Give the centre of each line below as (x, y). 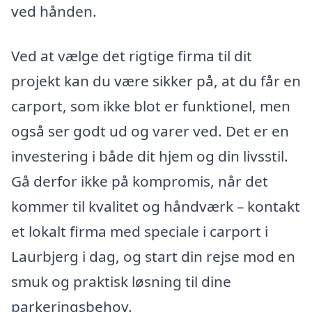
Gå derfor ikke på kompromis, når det (140, 181)
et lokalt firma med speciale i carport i (140, 231)
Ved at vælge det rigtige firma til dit (132, 56)
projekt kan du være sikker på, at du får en (156, 81)
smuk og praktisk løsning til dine (121, 281)
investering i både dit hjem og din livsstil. (150, 156)
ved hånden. (54, 11)
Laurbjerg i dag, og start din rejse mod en (153, 256)
